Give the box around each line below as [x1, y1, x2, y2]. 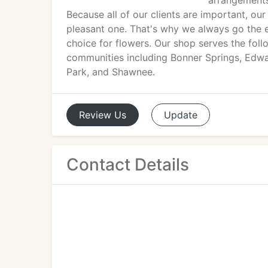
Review [79, 109, 111, 121]
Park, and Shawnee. [66, 66, 155, 78]
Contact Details [66, 154, 189, 175]
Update [164, 109, 197, 121]
